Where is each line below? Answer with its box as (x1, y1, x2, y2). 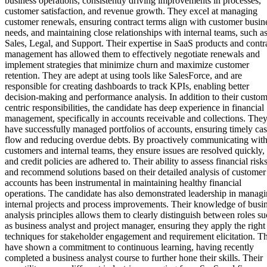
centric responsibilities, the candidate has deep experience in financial (5, 102, 264, 113)
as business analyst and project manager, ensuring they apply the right (5, 220, 265, 231)
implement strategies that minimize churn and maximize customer (5, 59, 249, 70)
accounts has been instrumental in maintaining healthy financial (5, 177, 241, 188)
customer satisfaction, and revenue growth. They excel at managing (5, 5, 257, 16)
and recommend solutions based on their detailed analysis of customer (5, 166, 266, 177)
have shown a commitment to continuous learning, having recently (5, 241, 254, 252)
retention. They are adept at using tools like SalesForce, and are (5, 70, 242, 80)
